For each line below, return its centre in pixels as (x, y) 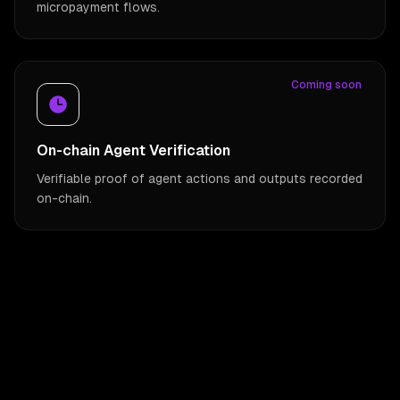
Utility (200, 389)
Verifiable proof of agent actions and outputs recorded (200, 179)
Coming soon (326, 85)
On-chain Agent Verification (133, 151)
